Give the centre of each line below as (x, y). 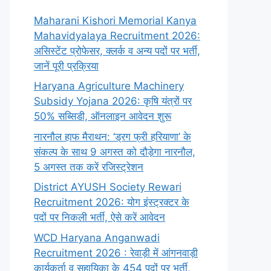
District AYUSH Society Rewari (108, 187)
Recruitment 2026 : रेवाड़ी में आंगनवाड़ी (116, 253)
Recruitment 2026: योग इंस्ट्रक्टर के (112, 202)
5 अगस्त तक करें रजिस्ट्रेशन (89, 167)
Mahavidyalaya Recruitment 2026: (117, 35)
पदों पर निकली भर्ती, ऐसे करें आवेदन (100, 217)
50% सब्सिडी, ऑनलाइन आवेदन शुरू (103, 116)
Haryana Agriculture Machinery (109, 86)
